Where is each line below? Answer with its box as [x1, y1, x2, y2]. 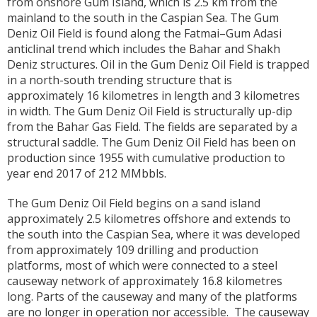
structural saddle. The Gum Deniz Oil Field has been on [7, 134, 296, 151]
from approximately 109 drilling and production [7, 242, 258, 258]
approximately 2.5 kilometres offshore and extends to [7, 211, 291, 227]
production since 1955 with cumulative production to [7, 150, 285, 166]
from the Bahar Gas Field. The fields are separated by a [7, 119, 297, 135]
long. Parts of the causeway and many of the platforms [7, 289, 297, 305]
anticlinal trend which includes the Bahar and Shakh [7, 41, 280, 57]
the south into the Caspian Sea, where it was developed [7, 226, 300, 243]
